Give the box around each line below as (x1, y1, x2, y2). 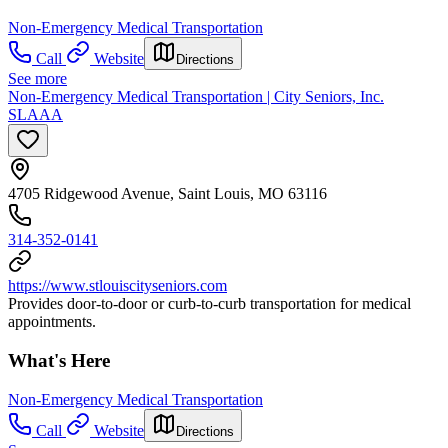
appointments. (8, 313, 96, 331)
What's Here (8, 349, 110, 371)
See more (8, 70, 67, 88)
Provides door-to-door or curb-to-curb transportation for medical (8, 295, 411, 313)
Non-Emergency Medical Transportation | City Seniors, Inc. (8, 88, 384, 106)
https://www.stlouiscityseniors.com (8, 277, 227, 295)
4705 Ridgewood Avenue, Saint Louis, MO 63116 (8, 185, 327, 203)
